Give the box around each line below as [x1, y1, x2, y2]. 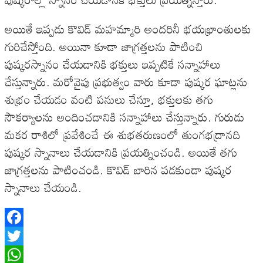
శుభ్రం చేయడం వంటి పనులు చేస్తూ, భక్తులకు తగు [5, 87, 213, 112]
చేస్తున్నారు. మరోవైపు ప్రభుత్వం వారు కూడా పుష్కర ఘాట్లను [5, 70, 248, 94]
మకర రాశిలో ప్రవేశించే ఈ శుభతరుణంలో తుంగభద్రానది [5, 123, 240, 147]
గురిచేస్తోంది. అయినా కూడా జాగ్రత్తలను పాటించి [5, 35, 203, 59]
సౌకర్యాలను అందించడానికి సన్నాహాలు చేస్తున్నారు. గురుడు [5, 105, 244, 129]
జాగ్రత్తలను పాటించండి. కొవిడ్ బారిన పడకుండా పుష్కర [5, 158, 232, 182]
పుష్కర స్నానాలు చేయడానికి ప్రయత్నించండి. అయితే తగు [5, 140, 237, 164]
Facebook [5, 227, 43, 245]
